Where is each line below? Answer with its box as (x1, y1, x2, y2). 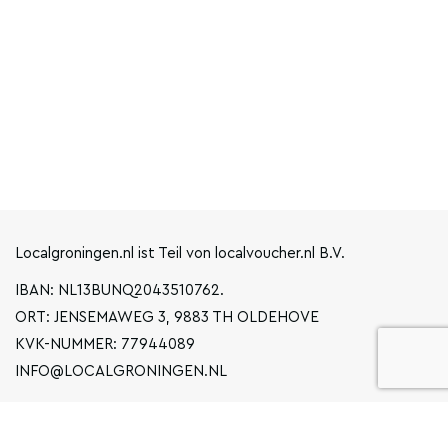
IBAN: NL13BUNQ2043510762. (15, 283, 224, 298)
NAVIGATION (15, 407, 123, 425)
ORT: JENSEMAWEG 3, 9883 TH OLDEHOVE (15, 310, 319, 325)
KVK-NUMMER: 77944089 (15, 337, 195, 352)
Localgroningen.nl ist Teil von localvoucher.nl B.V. (15, 246, 345, 261)
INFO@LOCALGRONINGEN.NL (15, 364, 227, 379)
